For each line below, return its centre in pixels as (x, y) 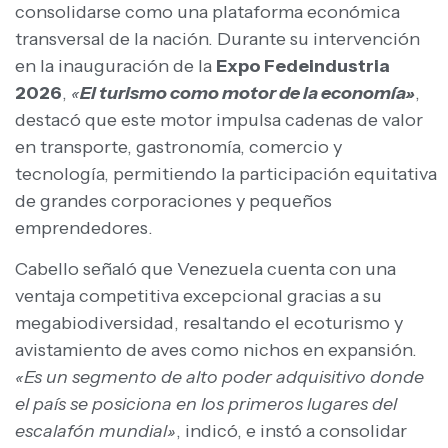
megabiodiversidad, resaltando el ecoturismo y (209, 323)
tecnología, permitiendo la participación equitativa (226, 173)
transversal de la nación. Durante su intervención (217, 38)
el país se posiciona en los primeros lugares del (206, 404)
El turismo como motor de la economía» (247, 92)
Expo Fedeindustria (303, 65)
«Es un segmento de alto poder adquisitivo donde (219, 377)
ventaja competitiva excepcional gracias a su (198, 296)
